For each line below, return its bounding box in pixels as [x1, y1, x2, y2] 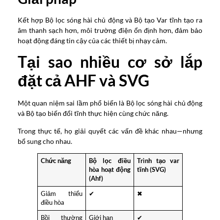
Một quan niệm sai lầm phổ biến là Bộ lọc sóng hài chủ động [17, 99, 203, 108]
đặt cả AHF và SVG [17, 71, 149, 90]
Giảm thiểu [41, 190, 82, 198]
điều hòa [41, 199, 65, 207]
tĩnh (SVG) [137, 166, 166, 174]
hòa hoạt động [89, 166, 131, 174]
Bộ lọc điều [89, 157, 131, 165]
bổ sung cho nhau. [17, 137, 72, 145]
